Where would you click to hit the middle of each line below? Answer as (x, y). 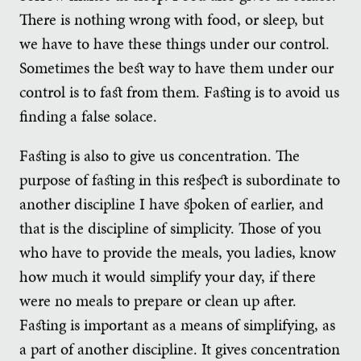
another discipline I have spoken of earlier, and (172, 203)
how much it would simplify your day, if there (168, 276)
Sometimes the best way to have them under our (176, 67)
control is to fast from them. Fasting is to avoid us (179, 91)
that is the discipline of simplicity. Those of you (170, 228)
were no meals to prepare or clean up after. (158, 300)
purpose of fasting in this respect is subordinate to (180, 179)
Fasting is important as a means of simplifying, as (177, 324)
